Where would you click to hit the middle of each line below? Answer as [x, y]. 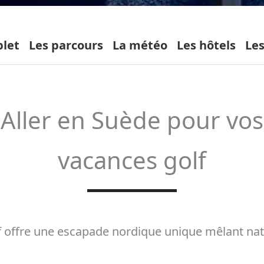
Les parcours [66, 45]
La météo [140, 45]
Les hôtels [206, 45]
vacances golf [132, 160]
